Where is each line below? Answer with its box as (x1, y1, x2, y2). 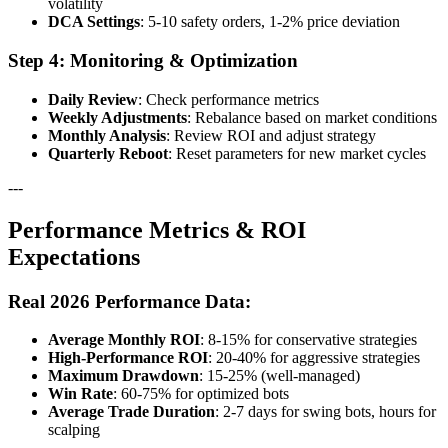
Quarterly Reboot (48, 144, 168, 162)
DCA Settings (48, 13, 140, 31)
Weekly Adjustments (48, 108, 187, 126)
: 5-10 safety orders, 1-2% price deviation (140, 13, 400, 31)
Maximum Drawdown (48, 367, 199, 385)
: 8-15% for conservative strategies (200, 331, 417, 349)
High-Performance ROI (48, 349, 208, 367)
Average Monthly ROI (48, 331, 200, 349)
